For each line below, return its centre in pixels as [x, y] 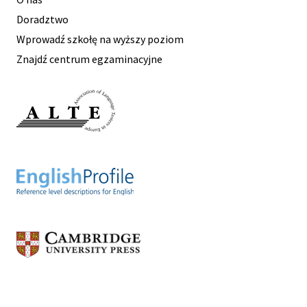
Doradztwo [42, 19]
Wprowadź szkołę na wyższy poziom [100, 39]
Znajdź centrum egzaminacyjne [89, 59]
